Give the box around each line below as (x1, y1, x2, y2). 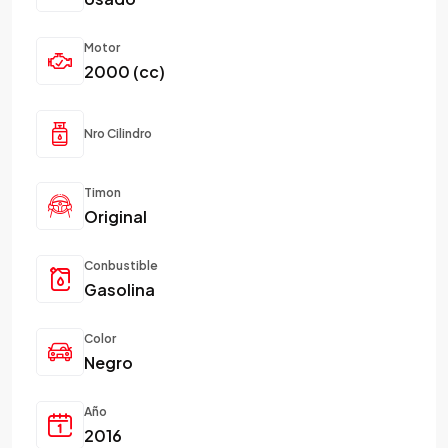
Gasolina (84, 278, 155, 300)
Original (84, 205, 147, 227)
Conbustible (84, 257, 158, 273)
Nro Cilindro (84, 126, 152, 142)
